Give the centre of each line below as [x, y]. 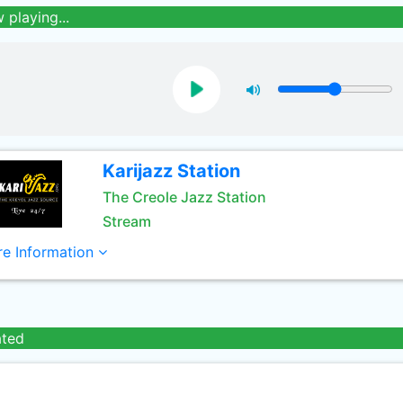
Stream [126, 221]
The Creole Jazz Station [184, 197]
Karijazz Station [171, 171]
